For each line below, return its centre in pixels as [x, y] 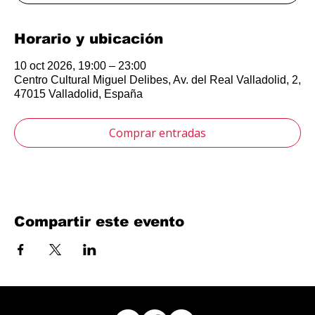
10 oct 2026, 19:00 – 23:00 [80, 66]
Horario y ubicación [89, 39]
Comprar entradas [157, 133]
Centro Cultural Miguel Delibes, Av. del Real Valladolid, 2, [157, 80]
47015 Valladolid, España [78, 94]
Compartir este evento [99, 222]
